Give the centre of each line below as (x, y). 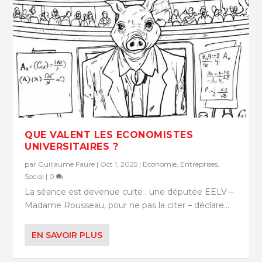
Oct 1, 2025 (119, 164)
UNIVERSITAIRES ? (72, 147)
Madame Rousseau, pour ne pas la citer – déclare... (127, 206)
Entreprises (199, 164)
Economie (160, 164)
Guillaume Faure (67, 164)
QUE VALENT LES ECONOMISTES (109, 135)
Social (35, 177)
